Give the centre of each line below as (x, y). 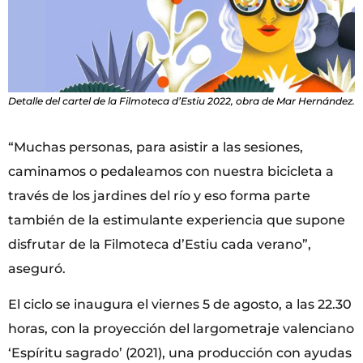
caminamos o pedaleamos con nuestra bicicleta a (171, 171)
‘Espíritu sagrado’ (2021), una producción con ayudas (180, 353)
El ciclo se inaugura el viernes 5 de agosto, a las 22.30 (180, 305)
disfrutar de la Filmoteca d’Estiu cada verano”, (160, 244)
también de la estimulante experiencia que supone (177, 220)
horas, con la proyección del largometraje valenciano (181, 329)
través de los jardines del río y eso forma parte (159, 195)
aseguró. (37, 268)
